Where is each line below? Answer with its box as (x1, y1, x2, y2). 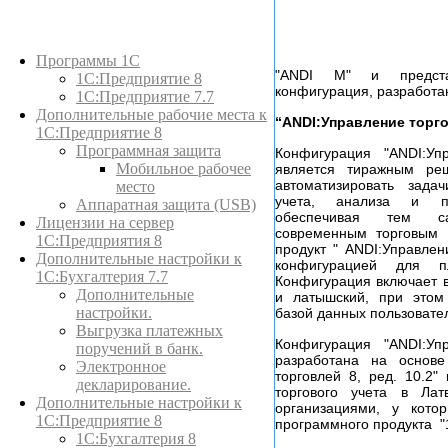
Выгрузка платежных (76, 322, 223, 339)
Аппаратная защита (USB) (76, 196, 256, 213)
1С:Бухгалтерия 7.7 (36, 268, 168, 285)
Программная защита (76, 142, 221, 159)
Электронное (76, 358, 166, 375)
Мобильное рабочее (116, 160, 251, 177)
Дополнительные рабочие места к (36, 106, 267, 123)
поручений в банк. (76, 340, 203, 357)
